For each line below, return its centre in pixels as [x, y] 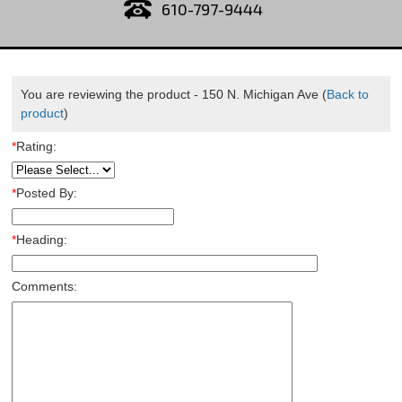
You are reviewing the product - [111, 94]
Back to [347, 94]
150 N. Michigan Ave [260, 94]
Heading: [41, 240]
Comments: [44, 286]
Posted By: [46, 193]
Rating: [36, 146]
